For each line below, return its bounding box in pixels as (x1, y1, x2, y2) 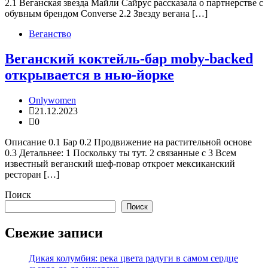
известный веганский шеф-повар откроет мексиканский (5, 159, 235, 169)
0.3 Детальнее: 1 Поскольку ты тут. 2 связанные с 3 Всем (5, 148, 236, 159)
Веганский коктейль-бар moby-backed (5, 51, 253, 67)
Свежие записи (5, 225, 103, 241)
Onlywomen (29, 95, 76, 106)
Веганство (29, 28, 71, 39)
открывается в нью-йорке (5, 67, 174, 83)
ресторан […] (5, 169, 59, 180)
